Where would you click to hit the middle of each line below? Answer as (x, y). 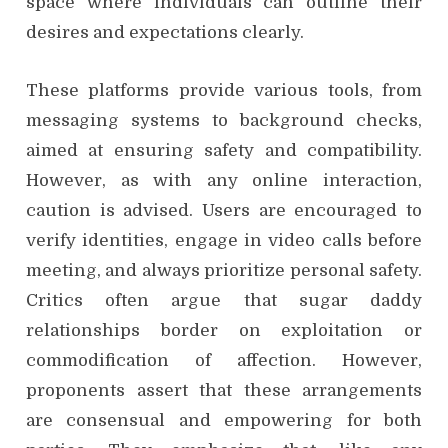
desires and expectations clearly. (165, 32)
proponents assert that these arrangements (224, 391)
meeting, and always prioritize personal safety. (224, 271)
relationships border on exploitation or (224, 331)
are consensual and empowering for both (224, 421)
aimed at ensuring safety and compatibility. (224, 151)
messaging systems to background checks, (224, 121)
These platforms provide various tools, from (224, 91)
